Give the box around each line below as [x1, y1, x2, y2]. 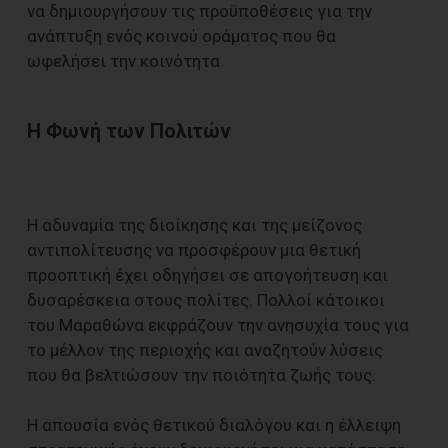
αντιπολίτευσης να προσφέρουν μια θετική [27, 240, 361, 261]
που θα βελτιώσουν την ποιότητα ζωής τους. [27, 365, 376, 386]
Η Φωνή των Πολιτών [27, 119, 231, 143]
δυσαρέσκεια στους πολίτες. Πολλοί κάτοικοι [27, 290, 385, 311]
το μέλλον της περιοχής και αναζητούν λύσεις [27, 340, 383, 361]
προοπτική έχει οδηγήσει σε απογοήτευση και [27, 265, 388, 286]
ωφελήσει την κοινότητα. [27, 50, 224, 71]
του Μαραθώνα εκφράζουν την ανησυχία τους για [27, 315, 409, 336]
